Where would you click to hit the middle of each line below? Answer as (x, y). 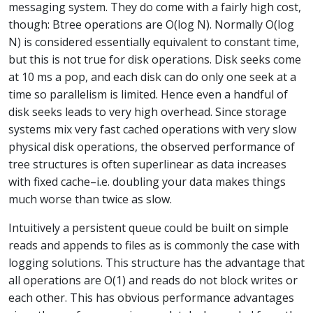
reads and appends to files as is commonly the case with (154, 245)
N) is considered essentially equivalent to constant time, (154, 42)
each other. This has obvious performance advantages (151, 297)
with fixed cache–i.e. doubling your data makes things (147, 181)
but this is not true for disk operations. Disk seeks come (155, 59)
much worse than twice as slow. (90, 199)
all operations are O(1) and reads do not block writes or (153, 280)
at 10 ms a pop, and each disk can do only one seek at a (152, 77)
